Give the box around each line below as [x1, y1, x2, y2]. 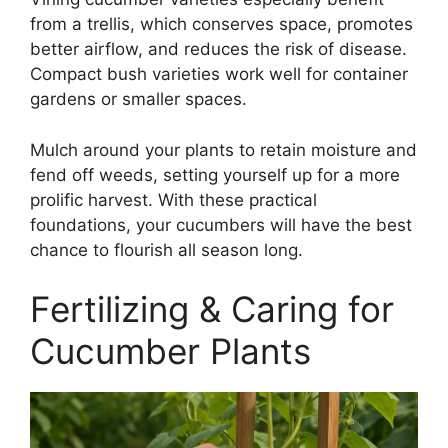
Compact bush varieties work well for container [30, 64, 408, 85]
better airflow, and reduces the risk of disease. [30, 39, 407, 60]
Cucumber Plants [30, 330, 311, 373]
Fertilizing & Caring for [30, 288, 394, 331]
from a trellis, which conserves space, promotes [30, 14, 413, 35]
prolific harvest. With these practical [30, 189, 317, 210]
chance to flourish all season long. [30, 239, 303, 260]
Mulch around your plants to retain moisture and [30, 139, 417, 160]
